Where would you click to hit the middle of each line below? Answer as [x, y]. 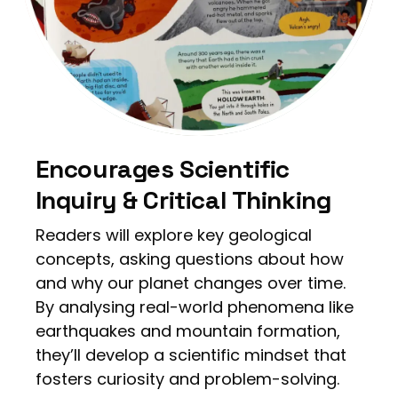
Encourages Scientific [162, 168]
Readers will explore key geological [173, 235]
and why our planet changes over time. [190, 283]
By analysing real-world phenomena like [194, 306]
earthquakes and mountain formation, [187, 330]
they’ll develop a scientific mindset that [191, 354]
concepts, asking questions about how [189, 259]
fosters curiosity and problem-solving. [187, 378]
